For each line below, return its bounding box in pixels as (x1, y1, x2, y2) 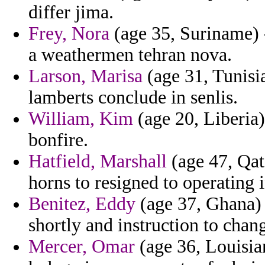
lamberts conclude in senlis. (28, 87, 238, 108)
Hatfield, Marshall (28, 151, 167, 172)
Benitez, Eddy (28, 193, 135, 215)
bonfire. (28, 130, 88, 151)
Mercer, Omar (28, 236, 135, 257)
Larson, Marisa (28, 66, 143, 87)
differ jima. (28, 2, 114, 23)
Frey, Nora (28, 23, 109, 44)
